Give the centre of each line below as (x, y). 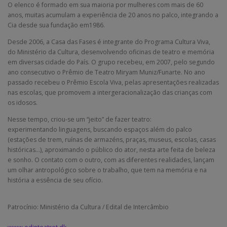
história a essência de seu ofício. (55, 180)
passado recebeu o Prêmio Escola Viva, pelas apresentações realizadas (113, 82)
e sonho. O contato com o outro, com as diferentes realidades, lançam (111, 160)
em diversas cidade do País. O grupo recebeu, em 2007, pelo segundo (111, 62)
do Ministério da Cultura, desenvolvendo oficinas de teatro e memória (111, 52)
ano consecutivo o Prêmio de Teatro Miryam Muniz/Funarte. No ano (106, 72)
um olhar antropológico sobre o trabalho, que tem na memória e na (107, 170)
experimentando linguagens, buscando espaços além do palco (100, 129)
